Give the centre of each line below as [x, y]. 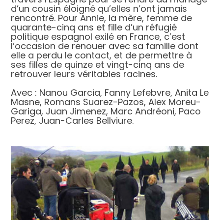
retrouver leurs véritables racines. [84, 74]
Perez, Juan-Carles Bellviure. [72, 121]
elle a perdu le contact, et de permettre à [102, 55]
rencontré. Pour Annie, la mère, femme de [102, 18]
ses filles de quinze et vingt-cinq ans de [98, 65]
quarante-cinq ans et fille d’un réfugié [94, 27]
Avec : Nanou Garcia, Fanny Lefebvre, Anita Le [110, 93]
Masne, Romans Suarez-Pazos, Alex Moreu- [106, 102]
